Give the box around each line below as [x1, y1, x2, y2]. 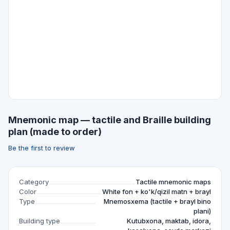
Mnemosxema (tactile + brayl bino [104, 197, 211, 205]
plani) [194, 207, 211, 215]
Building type [19, 217, 60, 225]
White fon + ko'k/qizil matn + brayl [102, 187, 211, 196]
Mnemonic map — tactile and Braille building [8, 114, 211, 125]
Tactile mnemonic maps [136, 178, 211, 186]
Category [19, 178, 49, 186]
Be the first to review [8, 144, 75, 152]
